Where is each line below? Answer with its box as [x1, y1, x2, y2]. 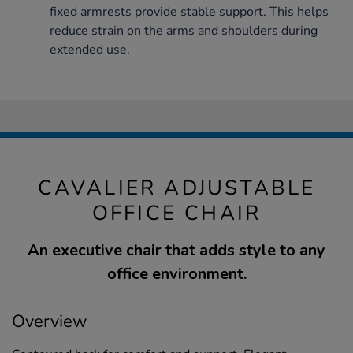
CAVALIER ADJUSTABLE [37, 173, 316, 202]
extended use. [50, 40, 130, 58]
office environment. [106, 262, 247, 284]
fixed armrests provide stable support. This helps [50, 2, 329, 20]
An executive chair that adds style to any [28, 239, 325, 261]
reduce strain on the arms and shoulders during [50, 21, 318, 39]
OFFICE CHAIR [91, 199, 262, 227]
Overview [12, 309, 87, 333]
